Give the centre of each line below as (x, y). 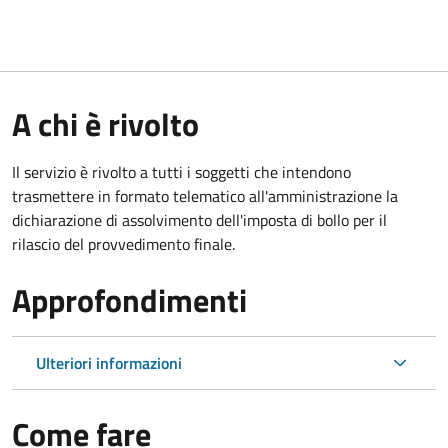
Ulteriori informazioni (109, 362)
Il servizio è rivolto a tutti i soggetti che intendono (181, 171)
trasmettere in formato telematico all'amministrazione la (205, 195)
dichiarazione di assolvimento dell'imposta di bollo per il (199, 219)
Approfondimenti (129, 299)
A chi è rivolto (105, 123)
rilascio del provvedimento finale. (123, 243)
